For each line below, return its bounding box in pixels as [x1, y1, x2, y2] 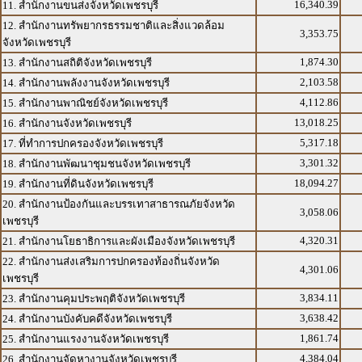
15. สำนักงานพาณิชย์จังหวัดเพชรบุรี [2, 97, 168, 109]
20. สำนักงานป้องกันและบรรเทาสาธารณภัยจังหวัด [2, 198, 235, 210]
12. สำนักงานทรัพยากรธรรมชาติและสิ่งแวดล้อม [2, 19, 225, 32]
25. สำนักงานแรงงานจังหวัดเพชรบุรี [2, 333, 169, 345]
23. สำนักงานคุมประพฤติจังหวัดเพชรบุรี [2, 293, 185, 305]
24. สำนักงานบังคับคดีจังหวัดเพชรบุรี [2, 313, 172, 325]
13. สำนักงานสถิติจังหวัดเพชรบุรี [2, 57, 152, 69]
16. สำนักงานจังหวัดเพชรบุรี [2, 117, 132, 129]
